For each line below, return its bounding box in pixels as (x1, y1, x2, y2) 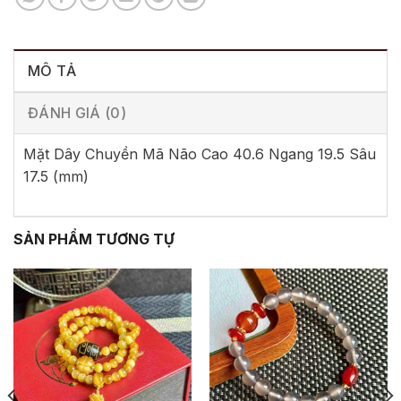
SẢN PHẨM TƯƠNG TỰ (13, 229, 175, 248)
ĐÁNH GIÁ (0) (28, 103, 126, 122)
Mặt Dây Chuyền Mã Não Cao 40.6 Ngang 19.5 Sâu (23, 144, 376, 163)
